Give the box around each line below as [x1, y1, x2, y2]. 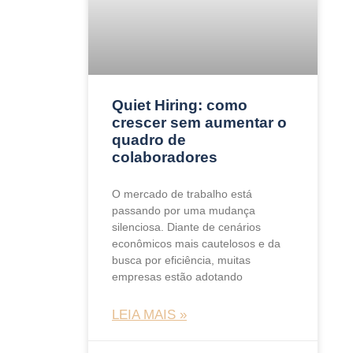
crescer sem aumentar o [112, 113, 287, 131]
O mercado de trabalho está [112, 187, 252, 200]
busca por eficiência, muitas [112, 253, 251, 266]
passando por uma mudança [112, 203, 255, 217]
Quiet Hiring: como [112, 96, 247, 113]
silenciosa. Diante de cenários [112, 220, 261, 233]
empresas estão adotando [112, 269, 243, 283]
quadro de [112, 131, 186, 148]
